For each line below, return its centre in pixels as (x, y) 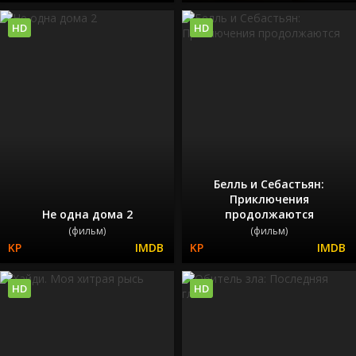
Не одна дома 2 (87, 214)
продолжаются (269, 214)
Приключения (269, 199)
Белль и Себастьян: (269, 184)
